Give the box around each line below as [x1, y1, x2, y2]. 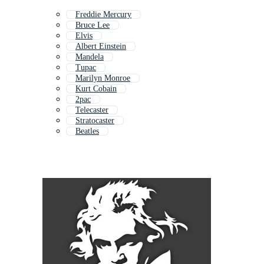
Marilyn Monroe [75, 74, 130, 83]
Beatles [75, 127, 99, 136]
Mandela [75, 52, 104, 62]
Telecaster [75, 105, 108, 115]
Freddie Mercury [75, 10, 131, 19]
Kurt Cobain [75, 84, 117, 94]
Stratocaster [75, 116, 114, 126]
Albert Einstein [75, 42, 126, 51]
